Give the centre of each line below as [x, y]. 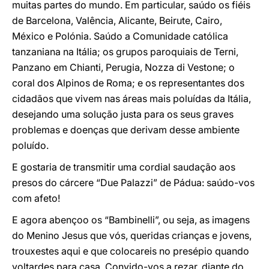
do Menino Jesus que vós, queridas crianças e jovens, [132, 235]
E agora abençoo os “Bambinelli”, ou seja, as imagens [131, 220]
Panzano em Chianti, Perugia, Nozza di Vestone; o [123, 67]
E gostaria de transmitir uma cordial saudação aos [124, 167]
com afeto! [36, 198]
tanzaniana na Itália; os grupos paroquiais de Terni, [125, 52]
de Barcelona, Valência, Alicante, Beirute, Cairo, [117, 20]
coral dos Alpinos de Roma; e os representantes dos [128, 83]
